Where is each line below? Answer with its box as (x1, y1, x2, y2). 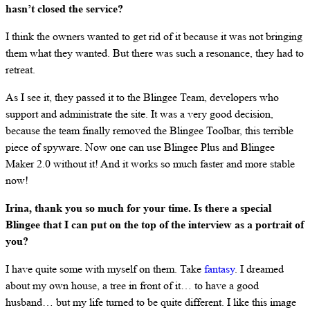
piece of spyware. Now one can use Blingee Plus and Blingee (6, 139, 275, 154)
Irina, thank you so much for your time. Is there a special (6, 200, 271, 215)
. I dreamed (235, 261, 284, 276)
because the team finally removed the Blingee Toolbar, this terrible (6, 122, 293, 138)
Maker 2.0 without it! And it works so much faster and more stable (6, 156, 295, 171)
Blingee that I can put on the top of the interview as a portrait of (6, 217, 304, 232)
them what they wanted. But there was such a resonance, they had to (6, 45, 304, 60)
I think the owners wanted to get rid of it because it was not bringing (6, 28, 302, 44)
